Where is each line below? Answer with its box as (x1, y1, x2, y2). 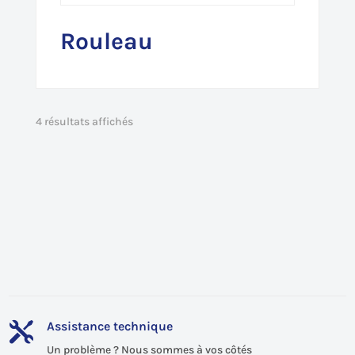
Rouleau (59, 26, 153, 55)
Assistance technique (46, 318, 173, 334)
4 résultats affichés (35, 114, 133, 128)
